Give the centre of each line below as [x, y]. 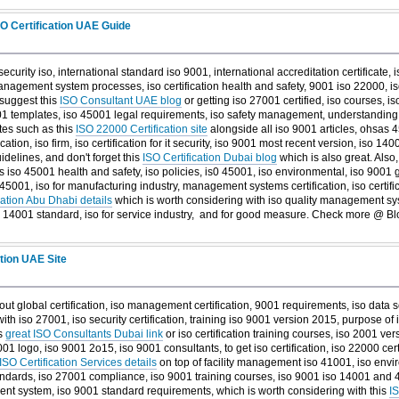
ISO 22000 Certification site [141, 130]
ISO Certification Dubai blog [209, 158]
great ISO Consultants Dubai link [84, 334]
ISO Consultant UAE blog [120, 101]
